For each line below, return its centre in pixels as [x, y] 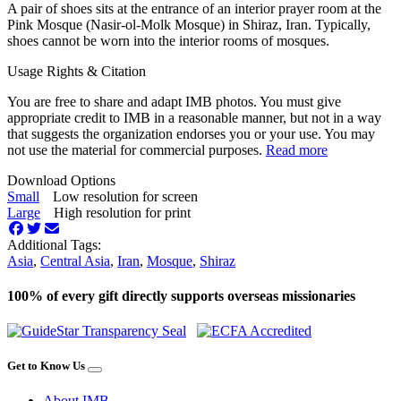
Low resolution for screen [125, 196]
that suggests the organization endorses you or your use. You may [191, 133]
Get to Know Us [46, 366]
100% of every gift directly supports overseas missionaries [181, 295]
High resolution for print [122, 212]
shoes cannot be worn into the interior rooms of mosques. [168, 40]
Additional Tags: [54, 244]
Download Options [61, 180]
